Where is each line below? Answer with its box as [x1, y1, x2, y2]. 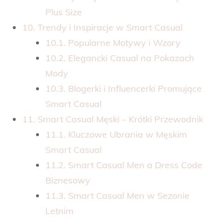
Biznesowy [45, 174, 90, 186]
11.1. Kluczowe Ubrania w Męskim [45, 128, 187, 140]
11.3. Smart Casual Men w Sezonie [45, 189, 189, 201]
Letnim [45, 205, 74, 217]
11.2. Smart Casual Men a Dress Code [45, 159, 202, 171]
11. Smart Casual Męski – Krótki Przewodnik [22, 113, 203, 125]
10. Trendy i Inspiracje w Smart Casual [22, 21, 183, 33]
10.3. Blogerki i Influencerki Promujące [45, 82, 202, 94]
